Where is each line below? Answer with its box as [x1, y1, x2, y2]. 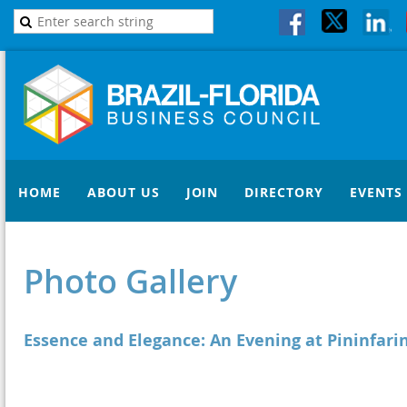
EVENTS [350, 184, 402, 201]
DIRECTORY [244, 184, 323, 201]
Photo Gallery [24, 259, 237, 303]
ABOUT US [87, 184, 160, 201]
